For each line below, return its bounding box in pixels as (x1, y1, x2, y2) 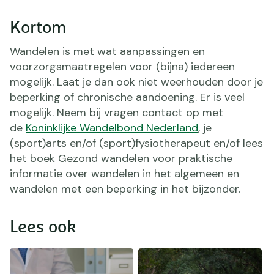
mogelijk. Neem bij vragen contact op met (10, 105, 223, 120)
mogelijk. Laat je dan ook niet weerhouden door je (10, 74, 263, 89)
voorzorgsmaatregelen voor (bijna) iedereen (10, 59, 235, 74)
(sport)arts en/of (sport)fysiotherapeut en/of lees (10, 135, 263, 150)
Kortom (10, 19, 67, 37)
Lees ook (10, 218, 76, 236)
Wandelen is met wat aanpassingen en (10, 43, 205, 59)
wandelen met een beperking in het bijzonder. (10, 181, 240, 196)
